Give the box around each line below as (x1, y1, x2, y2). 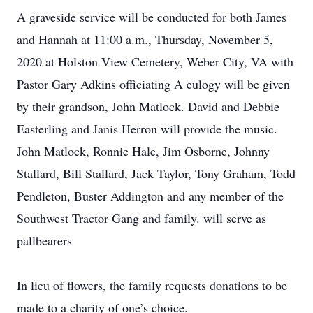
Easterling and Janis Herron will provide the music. (17, 120, 277, 137)
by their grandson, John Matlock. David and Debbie (17, 98, 279, 115)
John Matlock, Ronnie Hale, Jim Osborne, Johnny (17, 143, 270, 159)
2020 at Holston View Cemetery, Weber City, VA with (17, 53, 293, 70)
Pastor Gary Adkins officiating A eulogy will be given (17, 75, 290, 92)
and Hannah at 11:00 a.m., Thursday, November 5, (17, 31, 273, 48)
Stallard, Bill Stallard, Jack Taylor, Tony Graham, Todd (17, 165, 296, 182)
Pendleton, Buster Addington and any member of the (17, 187, 284, 204)
